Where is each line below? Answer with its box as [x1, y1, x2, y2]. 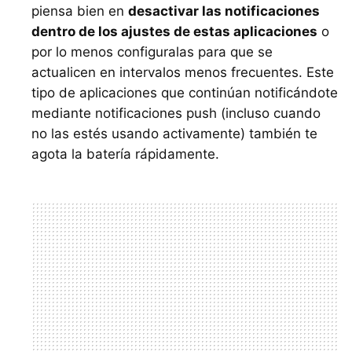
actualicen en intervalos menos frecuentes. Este [31, 64, 334, 80]
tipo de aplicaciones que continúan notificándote [31, 84, 338, 101]
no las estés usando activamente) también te [31, 125, 317, 141]
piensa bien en [31, 2, 128, 19]
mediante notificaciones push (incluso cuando [31, 104, 321, 121]
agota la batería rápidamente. [31, 145, 219, 162]
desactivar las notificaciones [128, 2, 320, 19]
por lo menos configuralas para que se [31, 43, 273, 60]
